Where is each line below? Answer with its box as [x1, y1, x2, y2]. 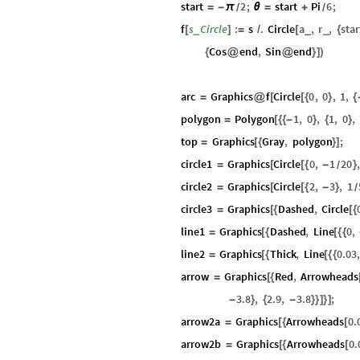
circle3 [181, 201, 212, 216]
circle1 [181, 156, 212, 171]
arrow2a [181, 313, 220, 329]
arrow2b [181, 336, 221, 351]
